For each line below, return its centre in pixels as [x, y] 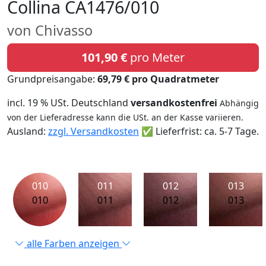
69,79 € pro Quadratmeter [158, 79]
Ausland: [28, 131]
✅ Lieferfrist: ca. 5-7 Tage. [199, 131]
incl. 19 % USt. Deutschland [69, 102]
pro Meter [156, 57]
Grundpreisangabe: [52, 79]
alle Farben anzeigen [73, 243]
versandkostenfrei [174, 102]
